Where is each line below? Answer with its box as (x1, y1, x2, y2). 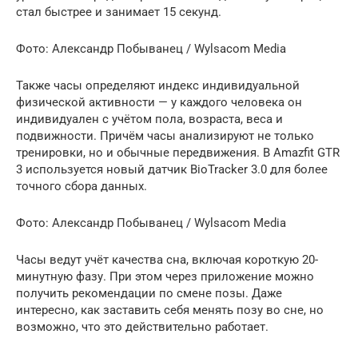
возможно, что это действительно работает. (16, 319, 268, 334)
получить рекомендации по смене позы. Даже (16, 285, 282, 300)
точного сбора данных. (16, 178, 147, 193)
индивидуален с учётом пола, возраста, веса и (16, 111, 283, 126)
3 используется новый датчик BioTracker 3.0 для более (16, 161, 328, 177)
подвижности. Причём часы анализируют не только (16, 128, 314, 143)
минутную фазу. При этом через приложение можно (16, 268, 314, 284)
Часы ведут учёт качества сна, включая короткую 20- (16, 252, 318, 267)
